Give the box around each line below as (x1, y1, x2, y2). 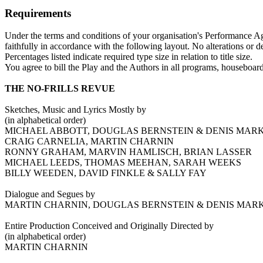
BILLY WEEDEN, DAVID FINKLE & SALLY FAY (5, 168, 207, 178)
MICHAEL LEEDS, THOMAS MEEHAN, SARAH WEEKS (5, 157, 241, 168)
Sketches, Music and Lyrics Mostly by (5, 104, 146, 115)
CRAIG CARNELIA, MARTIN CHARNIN (5, 136, 174, 147)
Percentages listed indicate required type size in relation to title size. (5, 52, 252, 62)
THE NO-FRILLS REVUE (5, 83, 115, 94)
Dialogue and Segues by (5, 189, 95, 200)
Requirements (5, 6, 71, 19)
